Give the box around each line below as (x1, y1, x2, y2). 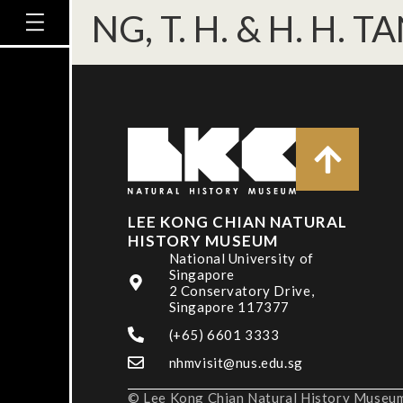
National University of (168, 250, 314, 266)
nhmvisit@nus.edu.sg (168, 354, 303, 371)
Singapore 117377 (168, 299, 291, 315)
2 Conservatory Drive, (168, 282, 315, 299)
